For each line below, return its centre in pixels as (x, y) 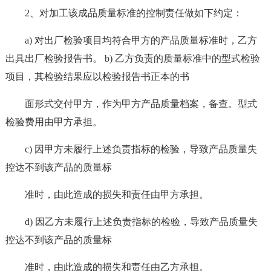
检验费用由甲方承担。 (54, 122)
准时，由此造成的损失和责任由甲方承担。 (116, 194)
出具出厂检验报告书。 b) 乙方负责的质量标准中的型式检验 (132, 58)
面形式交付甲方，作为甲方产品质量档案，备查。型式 (141, 104)
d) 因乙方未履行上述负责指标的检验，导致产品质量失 (141, 222)
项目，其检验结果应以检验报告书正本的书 (97, 77)
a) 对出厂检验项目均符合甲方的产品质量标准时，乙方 (141, 40)
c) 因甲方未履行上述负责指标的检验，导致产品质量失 (141, 149)
